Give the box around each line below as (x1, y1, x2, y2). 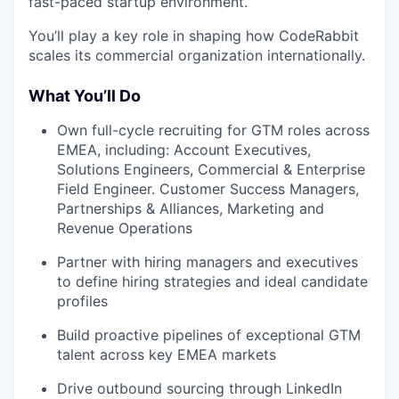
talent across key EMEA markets (57, 345, 276, 363)
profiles (57, 291, 108, 310)
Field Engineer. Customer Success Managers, (57, 179, 359, 198)
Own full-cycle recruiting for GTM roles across (57, 120, 370, 139)
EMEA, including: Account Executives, (57, 140, 311, 159)
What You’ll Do (28, 85, 141, 105)
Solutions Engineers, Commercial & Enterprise (57, 159, 365, 178)
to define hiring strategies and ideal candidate (57, 272, 368, 290)
